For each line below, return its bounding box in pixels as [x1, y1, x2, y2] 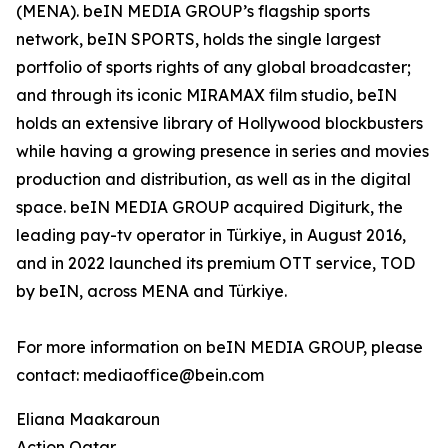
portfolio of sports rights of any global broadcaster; [16, 57, 411, 77]
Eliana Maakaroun [16, 409, 160, 429]
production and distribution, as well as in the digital [16, 169, 411, 189]
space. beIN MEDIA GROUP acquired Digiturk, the [16, 197, 403, 217]
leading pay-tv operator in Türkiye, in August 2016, [16, 225, 406, 245]
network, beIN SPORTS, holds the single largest [16, 29, 381, 49]
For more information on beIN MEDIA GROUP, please [16, 337, 423, 357]
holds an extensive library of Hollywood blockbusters [16, 113, 423, 133]
